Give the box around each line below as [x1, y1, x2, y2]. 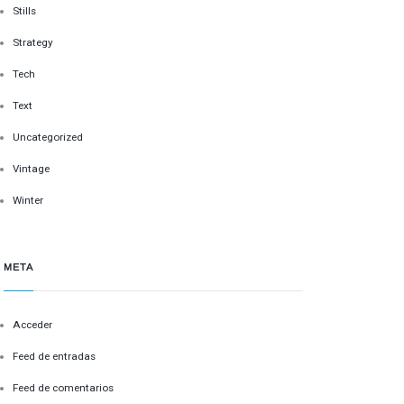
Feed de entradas [13, 350, 96, 363]
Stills [13, 5, 37, 18]
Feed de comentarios [13, 381, 115, 394]
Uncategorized [13, 131, 84, 144]
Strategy [13, 36, 54, 50]
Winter [13, 194, 44, 207]
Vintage [13, 162, 50, 176]
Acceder [13, 318, 53, 331]
